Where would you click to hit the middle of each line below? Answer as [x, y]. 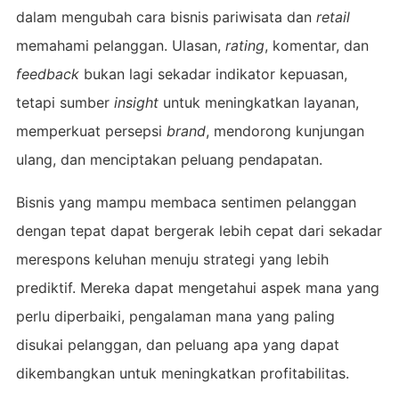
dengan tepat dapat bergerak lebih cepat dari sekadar [199, 230]
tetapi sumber [65, 102]
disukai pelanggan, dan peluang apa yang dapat [177, 344]
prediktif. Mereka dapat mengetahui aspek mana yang [197, 287]
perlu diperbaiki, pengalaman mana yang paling [175, 316]
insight [136, 102]
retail [333, 16]
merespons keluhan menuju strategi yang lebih [172, 259]
